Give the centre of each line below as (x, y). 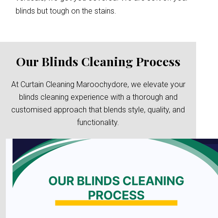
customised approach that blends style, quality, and (98, 110)
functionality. (98, 122)
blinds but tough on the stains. (66, 11)
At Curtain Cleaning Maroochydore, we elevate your (98, 84)
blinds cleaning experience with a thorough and (98, 97)
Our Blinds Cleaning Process (98, 61)
